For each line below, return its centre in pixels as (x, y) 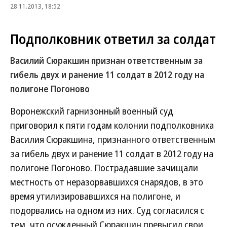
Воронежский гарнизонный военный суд (92, 111)
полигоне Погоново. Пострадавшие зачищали (104, 168)
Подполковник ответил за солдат (113, 39)
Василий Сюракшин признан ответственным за (106, 61)
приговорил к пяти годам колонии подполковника (112, 125)
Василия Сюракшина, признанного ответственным (113, 139)
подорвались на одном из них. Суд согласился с (107, 210)
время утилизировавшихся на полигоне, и (95, 196)
